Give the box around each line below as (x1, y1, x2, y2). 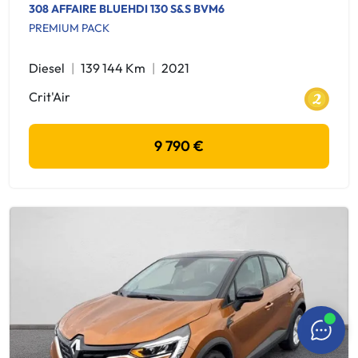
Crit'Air (29, 89, 70, 105)
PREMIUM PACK (29, 21, 109, 35)
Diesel (29, 60, 65, 76)
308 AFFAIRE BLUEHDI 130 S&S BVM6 (29, 2, 225, 16)
